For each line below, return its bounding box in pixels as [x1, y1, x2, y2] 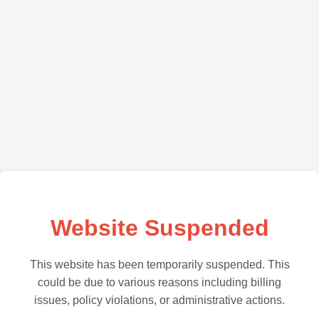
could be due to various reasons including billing [38, 276, 281, 288]
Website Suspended [50, 214, 269, 241]
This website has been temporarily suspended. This [29, 258, 290, 271]
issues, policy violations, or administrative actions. [34, 293, 285, 306]
